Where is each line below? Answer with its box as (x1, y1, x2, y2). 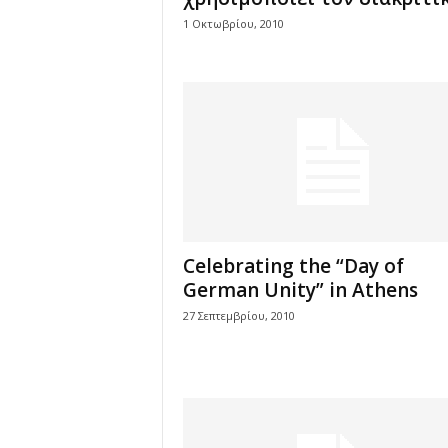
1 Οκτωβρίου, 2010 (182, 16, 284, 31)
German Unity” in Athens (182, 277, 418, 303)
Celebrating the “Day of (182, 253, 404, 279)
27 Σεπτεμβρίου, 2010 (182, 308, 295, 323)
